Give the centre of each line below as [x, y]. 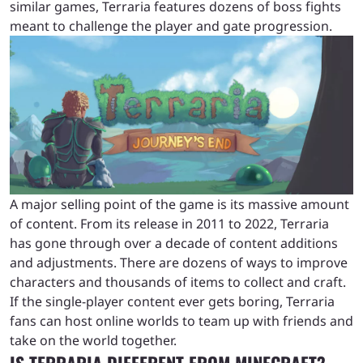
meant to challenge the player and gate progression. [171, 26]
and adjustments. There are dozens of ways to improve [179, 262]
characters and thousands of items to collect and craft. [178, 282]
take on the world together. [93, 340]
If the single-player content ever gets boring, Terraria [172, 301]
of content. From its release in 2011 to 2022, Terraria [169, 223]
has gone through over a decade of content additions [174, 243]
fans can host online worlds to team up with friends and [181, 320]
